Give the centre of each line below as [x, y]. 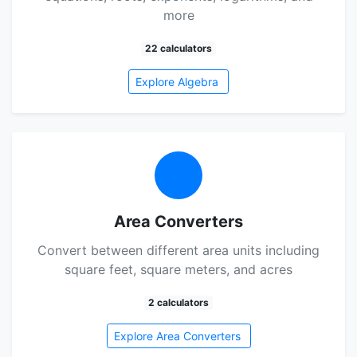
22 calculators [178, 48]
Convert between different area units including [178, 250]
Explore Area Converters [177, 336]
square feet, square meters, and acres [178, 269]
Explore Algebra [177, 82]
